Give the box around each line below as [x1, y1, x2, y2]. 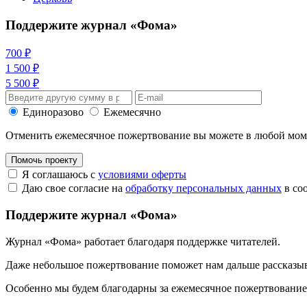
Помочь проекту [11, 155, 77, 166]
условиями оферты [98, 169, 186, 181]
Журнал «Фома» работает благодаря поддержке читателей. [5, 235, 280, 247]
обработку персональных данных [125, 182, 282, 195]
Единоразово [23, 106, 84, 119]
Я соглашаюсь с [22, 169, 98, 181]
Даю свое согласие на [22, 182, 125, 195]
